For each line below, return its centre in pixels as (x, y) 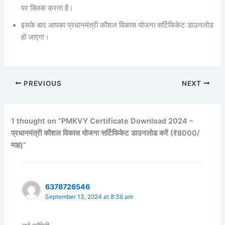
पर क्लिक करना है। (47, 8)
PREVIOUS (42, 83)
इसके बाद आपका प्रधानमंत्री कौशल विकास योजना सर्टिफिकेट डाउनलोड (118, 25)
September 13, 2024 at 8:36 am (89, 197)
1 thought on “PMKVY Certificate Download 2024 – (102, 121)
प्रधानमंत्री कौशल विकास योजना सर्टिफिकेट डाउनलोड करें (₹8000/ (106, 133)
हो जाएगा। (35, 37)
